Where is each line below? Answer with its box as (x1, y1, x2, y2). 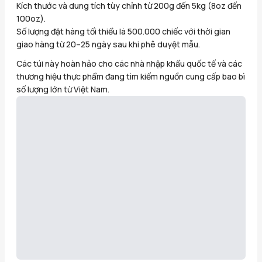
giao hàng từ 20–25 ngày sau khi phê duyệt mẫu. (16, 39, 200, 50)
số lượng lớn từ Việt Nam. (16, 83, 109, 95)
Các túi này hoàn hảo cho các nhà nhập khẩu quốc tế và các (16, 57, 242, 69)
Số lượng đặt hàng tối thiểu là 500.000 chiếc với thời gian (16, 26, 230, 37)
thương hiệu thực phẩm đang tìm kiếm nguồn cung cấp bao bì (16, 70, 245, 82)
